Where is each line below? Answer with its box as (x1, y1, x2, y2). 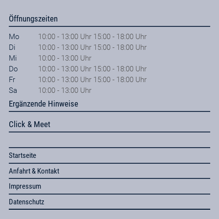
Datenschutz (8, 197, 44, 206)
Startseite (8, 151, 36, 160)
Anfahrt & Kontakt (8, 166, 59, 175)
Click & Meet (8, 119, 50, 130)
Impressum (8, 182, 41, 191)
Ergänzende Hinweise (8, 99, 78, 109)
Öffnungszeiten (8, 13, 58, 23)
